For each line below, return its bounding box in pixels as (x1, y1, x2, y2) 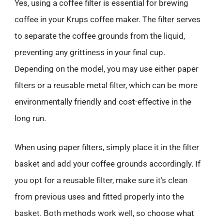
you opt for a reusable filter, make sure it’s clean (15, 175, 187, 185)
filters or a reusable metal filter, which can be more (15, 80, 198, 90)
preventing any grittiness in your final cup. (15, 47, 165, 57)
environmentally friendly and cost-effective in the (15, 97, 191, 107)
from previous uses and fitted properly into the (15, 191, 184, 201)
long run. (15, 113, 46, 123)
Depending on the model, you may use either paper (15, 64, 199, 74)
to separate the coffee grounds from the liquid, (15, 31, 185, 41)
